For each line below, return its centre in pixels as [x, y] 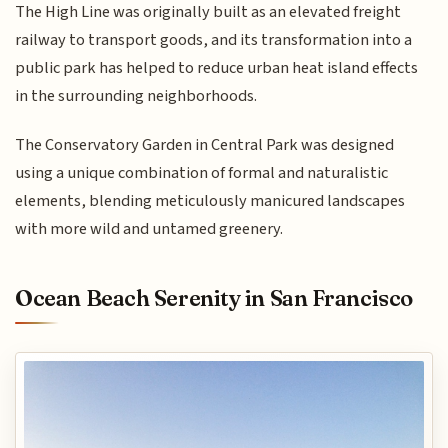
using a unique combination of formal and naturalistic [202, 172]
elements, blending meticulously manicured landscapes [210, 200]
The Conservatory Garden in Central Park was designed [205, 144]
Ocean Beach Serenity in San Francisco [214, 298]
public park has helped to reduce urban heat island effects [217, 68]
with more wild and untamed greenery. [149, 228]
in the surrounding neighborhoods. [136, 96]
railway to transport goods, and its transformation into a [214, 40]
